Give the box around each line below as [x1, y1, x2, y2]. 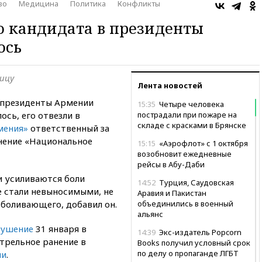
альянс [137, 208, 163, 219]
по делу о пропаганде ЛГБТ [137, 247, 239, 258]
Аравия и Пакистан [137, 187, 206, 198]
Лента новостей [137, 80, 202, 91]
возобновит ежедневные [137, 148, 232, 159]
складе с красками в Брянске [137, 119, 246, 130]
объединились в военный [137, 198, 233, 209]
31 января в [33, 222, 87, 235]
